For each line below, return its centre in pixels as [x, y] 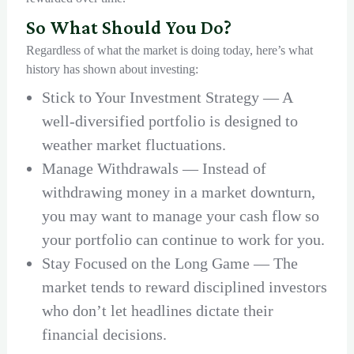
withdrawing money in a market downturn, [178, 192]
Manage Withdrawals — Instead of [154, 169]
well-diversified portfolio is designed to [169, 121]
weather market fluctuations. [134, 145]
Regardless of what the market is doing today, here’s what [169, 51]
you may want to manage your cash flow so [180, 216]
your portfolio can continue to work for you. [183, 240]
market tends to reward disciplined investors [184, 287]
